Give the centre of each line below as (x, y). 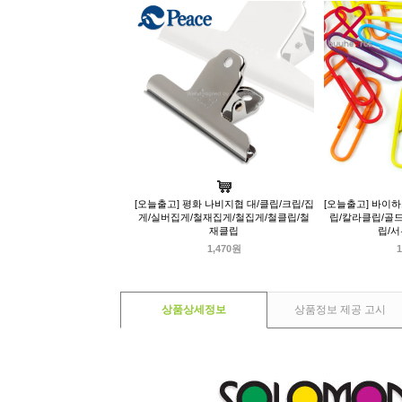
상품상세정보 (194, 310)
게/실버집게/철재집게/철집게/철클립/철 (224, 218)
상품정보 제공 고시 (340, 310)
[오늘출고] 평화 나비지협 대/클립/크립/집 (224, 204)
